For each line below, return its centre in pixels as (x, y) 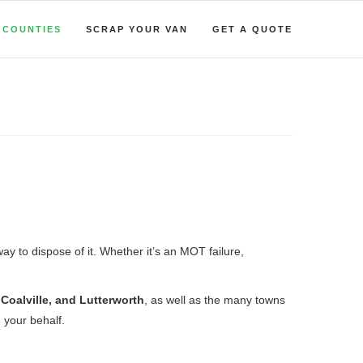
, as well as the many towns (215, 300)
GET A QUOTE (252, 29)
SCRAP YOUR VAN (137, 29)
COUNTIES (32, 29)
